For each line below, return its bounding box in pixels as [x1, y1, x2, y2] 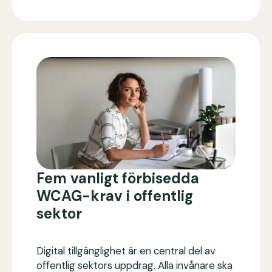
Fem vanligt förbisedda [36, 168, 199, 188]
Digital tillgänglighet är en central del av [36, 243, 216, 257]
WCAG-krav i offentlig [36, 186, 193, 205]
